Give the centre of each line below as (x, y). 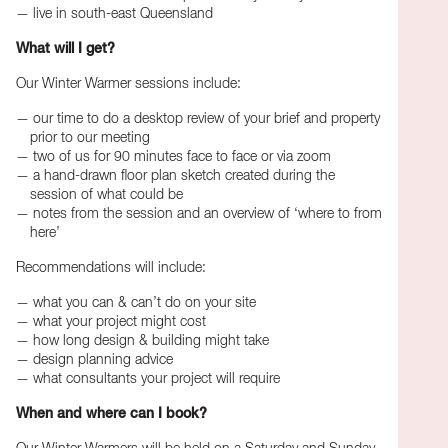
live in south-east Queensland (123, 13)
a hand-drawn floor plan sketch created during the (184, 175)
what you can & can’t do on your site (144, 302)
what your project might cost (119, 321)
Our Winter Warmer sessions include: (128, 83)
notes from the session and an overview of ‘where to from (207, 213)
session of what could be (106, 194)
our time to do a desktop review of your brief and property (206, 118)
